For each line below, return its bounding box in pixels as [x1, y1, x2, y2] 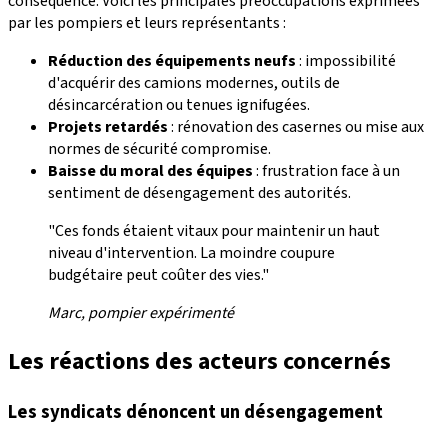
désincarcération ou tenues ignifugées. [48, 94, 310, 117]
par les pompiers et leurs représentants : [8, 12, 286, 35]
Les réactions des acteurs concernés [8, 344, 391, 380]
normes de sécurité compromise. [48, 138, 271, 161]
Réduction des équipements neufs [48, 50, 296, 73]
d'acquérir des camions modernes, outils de [48, 72, 340, 95]
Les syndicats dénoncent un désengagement [8, 399, 383, 426]
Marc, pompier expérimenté [48, 302, 234, 325]
